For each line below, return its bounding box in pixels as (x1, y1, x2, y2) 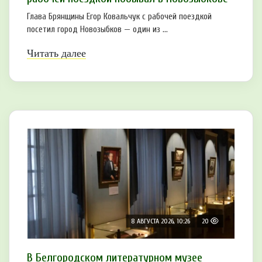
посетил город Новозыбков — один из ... (27, 25, 168, 35)
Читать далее (27, 47, 86, 60)
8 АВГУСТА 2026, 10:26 (131, 217, 190, 226)
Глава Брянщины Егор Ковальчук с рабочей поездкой (27, 12, 212, 22)
